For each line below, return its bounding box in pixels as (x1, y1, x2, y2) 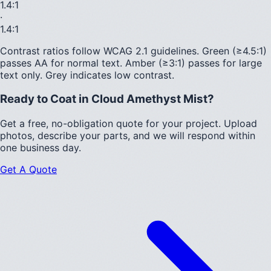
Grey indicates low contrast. (45, 68, 174, 81)
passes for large (185, 56, 262, 69)
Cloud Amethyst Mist (91, 92, 207, 106)
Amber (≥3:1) (125, 56, 185, 69)
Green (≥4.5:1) (202, 44, 267, 57)
